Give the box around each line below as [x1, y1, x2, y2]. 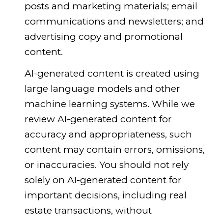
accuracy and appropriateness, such [24, 128, 192, 140]
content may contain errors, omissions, [24, 143, 205, 155]
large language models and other [24, 82, 180, 94]
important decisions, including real [24, 189, 187, 201]
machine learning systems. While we [24, 98, 195, 110]
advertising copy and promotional [24, 31, 183, 43]
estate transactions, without [24, 204, 152, 216]
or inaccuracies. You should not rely [24, 159, 189, 170]
